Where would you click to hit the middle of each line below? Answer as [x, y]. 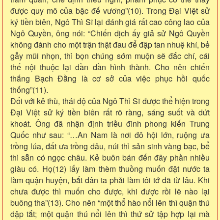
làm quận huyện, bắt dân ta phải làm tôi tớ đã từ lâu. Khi [110, 180]
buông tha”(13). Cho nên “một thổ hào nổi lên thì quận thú [110, 202]
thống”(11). [29, 89]
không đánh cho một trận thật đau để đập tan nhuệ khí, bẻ [110, 44]
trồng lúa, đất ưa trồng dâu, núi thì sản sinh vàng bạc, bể [110, 146]
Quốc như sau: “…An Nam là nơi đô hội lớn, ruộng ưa [110, 135]
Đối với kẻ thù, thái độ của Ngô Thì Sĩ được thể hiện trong [110, 101]
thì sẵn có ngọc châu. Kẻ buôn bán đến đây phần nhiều [110, 157]
